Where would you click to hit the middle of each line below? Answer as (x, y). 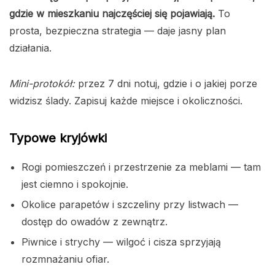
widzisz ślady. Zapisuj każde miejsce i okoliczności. (126, 101)
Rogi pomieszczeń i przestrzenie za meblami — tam (141, 167)
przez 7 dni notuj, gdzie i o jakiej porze (166, 84)
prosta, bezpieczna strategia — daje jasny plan (118, 31)
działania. (30, 48)
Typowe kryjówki (58, 138)
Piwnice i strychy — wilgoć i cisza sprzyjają (121, 242)
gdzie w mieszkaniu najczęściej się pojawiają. (112, 14)
